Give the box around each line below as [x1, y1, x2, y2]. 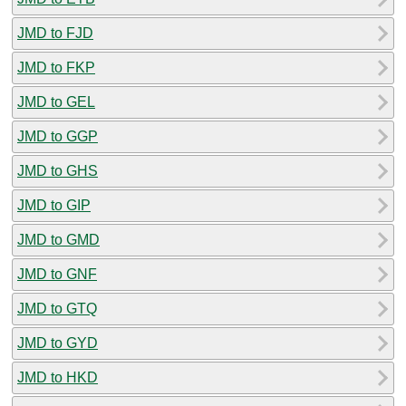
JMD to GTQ [17, 300, 97, 316]
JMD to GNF [17, 266, 97, 282]
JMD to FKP [17, 59, 95, 75]
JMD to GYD [17, 334, 98, 351]
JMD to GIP [17, 197, 91, 213]
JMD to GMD [17, 231, 100, 247]
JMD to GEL [17, 93, 95, 110]
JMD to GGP [17, 128, 98, 144]
